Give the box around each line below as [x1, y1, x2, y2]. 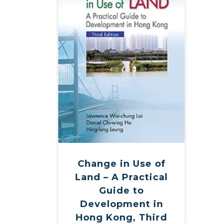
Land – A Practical [75, 172, 168, 183]
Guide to [99, 185, 144, 197]
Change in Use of [77, 158, 166, 170]
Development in [80, 199, 163, 210]
